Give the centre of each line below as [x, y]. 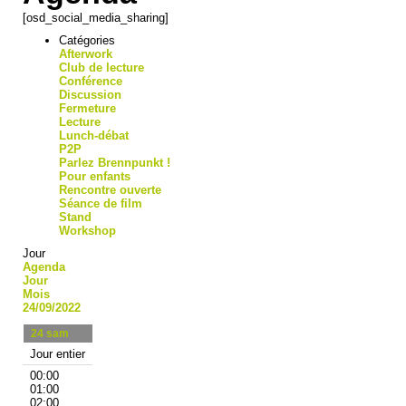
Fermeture [87, 108]
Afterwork [86, 53]
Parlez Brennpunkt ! [115, 162]
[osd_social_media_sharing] [96, 17]
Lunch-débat [94, 135]
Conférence [91, 81]
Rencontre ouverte [110, 189]
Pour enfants [95, 176]
